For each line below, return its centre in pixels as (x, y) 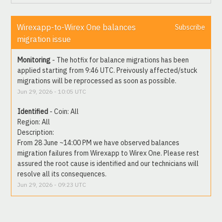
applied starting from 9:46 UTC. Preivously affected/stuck (108, 71)
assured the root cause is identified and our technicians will (108, 164)
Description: (37, 133)
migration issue (44, 39)
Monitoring (34, 60)
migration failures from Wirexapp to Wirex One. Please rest (109, 153)
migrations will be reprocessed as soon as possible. (97, 81)
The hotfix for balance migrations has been (123, 60)
